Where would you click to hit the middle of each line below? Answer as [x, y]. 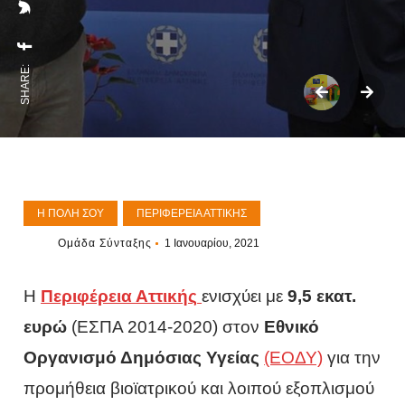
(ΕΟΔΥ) [294, 358]
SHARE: [25, 85]
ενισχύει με [245, 296]
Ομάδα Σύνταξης [105, 243]
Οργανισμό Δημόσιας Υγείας [144, 358]
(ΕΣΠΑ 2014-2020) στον [166, 327]
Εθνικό [292, 327]
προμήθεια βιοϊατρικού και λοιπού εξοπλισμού [199, 388]
